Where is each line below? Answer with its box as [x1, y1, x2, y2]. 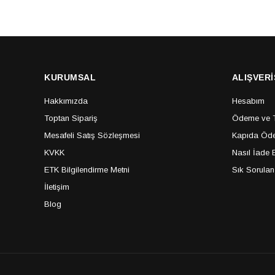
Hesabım [231, 96, 265, 106]
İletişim [44, 182, 69, 192]
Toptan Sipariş [44, 113, 98, 123]
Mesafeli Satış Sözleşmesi [44, 130, 140, 140]
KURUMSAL [44, 72, 96, 82]
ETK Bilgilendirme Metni [44, 165, 130, 174]
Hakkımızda [44, 96, 88, 106]
